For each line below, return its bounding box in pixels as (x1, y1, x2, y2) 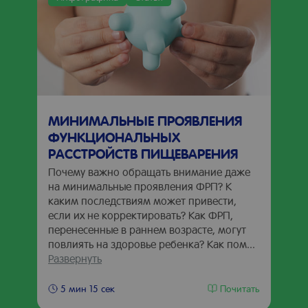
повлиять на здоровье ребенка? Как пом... (48, 236, 255, 251)
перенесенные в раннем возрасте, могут (48, 222, 246, 236)
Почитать (220, 281, 260, 294)
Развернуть (48, 251, 102, 265)
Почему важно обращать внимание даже (48, 164, 250, 179)
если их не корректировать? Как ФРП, (48, 208, 233, 222)
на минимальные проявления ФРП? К (48, 179, 232, 193)
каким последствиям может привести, (48, 193, 236, 208)
